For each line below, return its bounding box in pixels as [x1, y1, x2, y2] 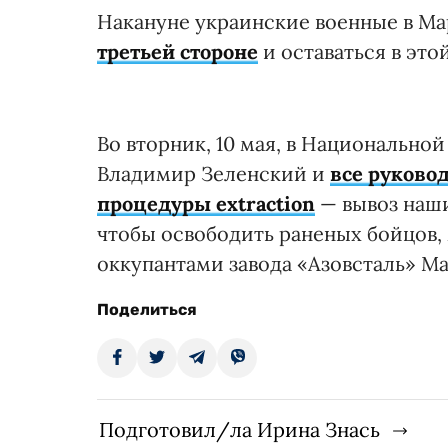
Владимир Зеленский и [97, 161, 330, 187]
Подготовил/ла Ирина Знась [99, 417, 380, 443]
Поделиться [97, 300, 197, 320]
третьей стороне [97, 39, 258, 65]
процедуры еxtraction [97, 191, 315, 217]
